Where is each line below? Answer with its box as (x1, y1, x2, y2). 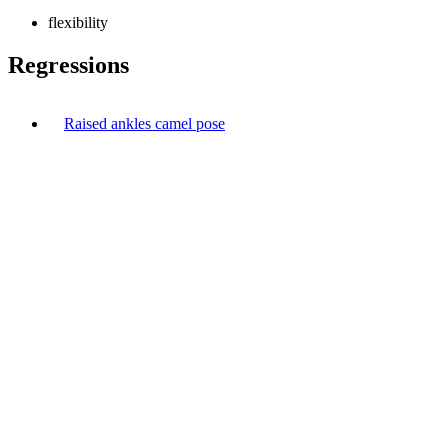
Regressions (8, 51, 129, 78)
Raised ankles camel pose (64, 114, 225, 132)
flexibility (48, 13, 108, 31)
